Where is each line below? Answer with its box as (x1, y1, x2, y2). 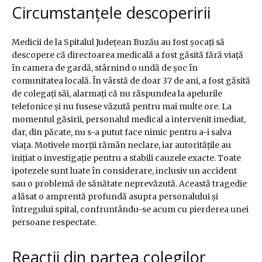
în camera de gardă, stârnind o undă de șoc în (12, 63, 198, 74)
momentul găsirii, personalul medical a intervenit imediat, (12, 114, 246, 125)
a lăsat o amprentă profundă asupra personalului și (12, 191, 218, 202)
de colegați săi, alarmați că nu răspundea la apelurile (12, 88, 222, 99)
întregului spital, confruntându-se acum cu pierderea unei (12, 204, 249, 215)
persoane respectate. (12, 217, 96, 228)
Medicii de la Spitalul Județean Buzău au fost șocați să (12, 37, 225, 48)
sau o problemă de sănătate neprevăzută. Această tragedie (12, 178, 247, 189)
